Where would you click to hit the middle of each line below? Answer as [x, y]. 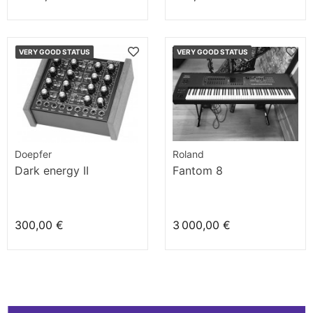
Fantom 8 [198, 170]
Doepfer [33, 154]
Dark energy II [52, 170]
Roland [188, 154]
